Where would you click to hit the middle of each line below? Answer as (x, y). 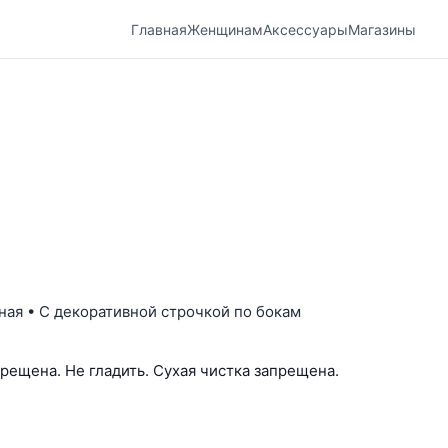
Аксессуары (305, 29)
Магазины (382, 29)
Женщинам (225, 29)
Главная (159, 29)
